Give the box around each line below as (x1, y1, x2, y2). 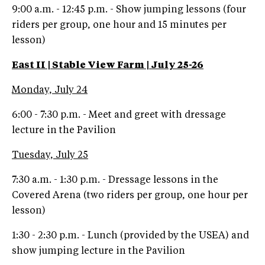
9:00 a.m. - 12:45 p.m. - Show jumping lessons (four (12, 5, 246, 15)
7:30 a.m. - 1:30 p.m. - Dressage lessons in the (12, 175, 218, 185)
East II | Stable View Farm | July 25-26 (12, 60, 203, 70)
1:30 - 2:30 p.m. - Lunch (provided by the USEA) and (12, 231, 249, 241)
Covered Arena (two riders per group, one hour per (12, 190, 248, 201)
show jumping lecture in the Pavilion (12, 246, 185, 256)
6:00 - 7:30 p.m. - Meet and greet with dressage (12, 110, 226, 120)
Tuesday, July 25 (12, 150, 88, 160)
